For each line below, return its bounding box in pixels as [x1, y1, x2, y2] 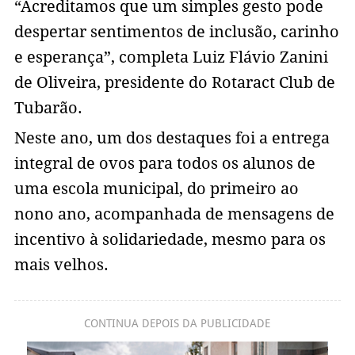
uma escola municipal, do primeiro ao [13, 179, 299, 199]
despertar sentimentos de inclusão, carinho [13, 22, 339, 42]
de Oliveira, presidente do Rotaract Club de [13, 73, 335, 93]
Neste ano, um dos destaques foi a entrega [13, 128, 330, 148]
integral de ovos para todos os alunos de [13, 154, 315, 174]
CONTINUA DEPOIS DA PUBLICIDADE [84, 317, 271, 330]
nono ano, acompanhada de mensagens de [13, 204, 334, 224]
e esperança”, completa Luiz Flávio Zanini [13, 48, 328, 67]
